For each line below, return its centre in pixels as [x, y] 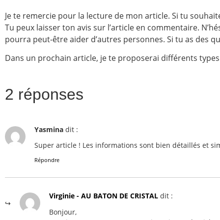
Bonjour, [63, 212]
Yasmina [49, 129]
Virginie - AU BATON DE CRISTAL [104, 196]
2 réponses [44, 94]
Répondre [47, 160]
